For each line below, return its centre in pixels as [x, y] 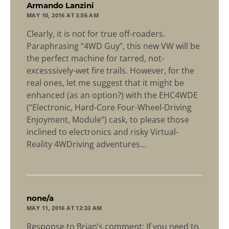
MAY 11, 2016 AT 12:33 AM [64, 208]
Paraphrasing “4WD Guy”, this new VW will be [113, 46]
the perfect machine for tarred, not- [95, 59]
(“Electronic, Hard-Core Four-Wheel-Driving [109, 108]
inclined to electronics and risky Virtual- [102, 132]
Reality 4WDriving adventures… [86, 144]
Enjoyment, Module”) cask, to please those [108, 120]
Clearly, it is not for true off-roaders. [96, 34]
